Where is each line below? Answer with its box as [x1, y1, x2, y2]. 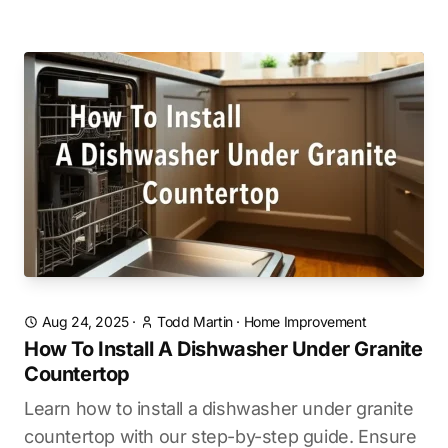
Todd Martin [157, 313, 233, 330]
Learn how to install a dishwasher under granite [24, 398, 414, 419]
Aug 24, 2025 [41, 313, 129, 330]
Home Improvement [243, 313, 367, 330]
